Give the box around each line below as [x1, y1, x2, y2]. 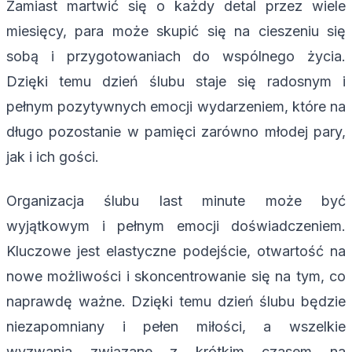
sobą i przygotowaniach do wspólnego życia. [6, 47, 346, 64]
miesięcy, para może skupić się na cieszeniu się [6, 22, 346, 39]
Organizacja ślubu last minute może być [6, 192, 346, 209]
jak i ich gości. [6, 148, 99, 165]
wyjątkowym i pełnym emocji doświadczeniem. [6, 217, 346, 234]
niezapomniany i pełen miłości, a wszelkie [6, 317, 346, 335]
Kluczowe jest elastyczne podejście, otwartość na [6, 242, 346, 259]
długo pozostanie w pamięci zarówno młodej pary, [6, 123, 346, 140]
